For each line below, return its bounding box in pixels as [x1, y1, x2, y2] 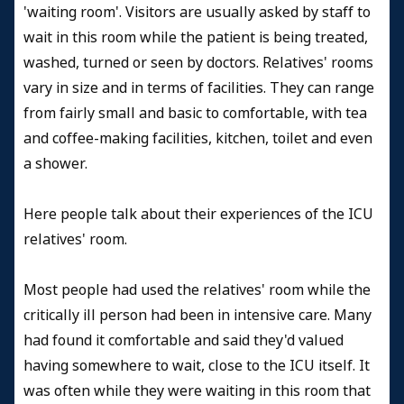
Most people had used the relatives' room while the [23, 279, 371, 300]
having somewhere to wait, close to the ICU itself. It [23, 354, 370, 376]
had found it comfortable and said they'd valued [23, 329, 344, 351]
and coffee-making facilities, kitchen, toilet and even [23, 127, 372, 149]
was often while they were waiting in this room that [23, 380, 371, 401]
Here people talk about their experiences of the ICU [23, 203, 373, 225]
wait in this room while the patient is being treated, [23, 26, 368, 48]
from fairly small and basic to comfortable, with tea [23, 102, 367, 124]
